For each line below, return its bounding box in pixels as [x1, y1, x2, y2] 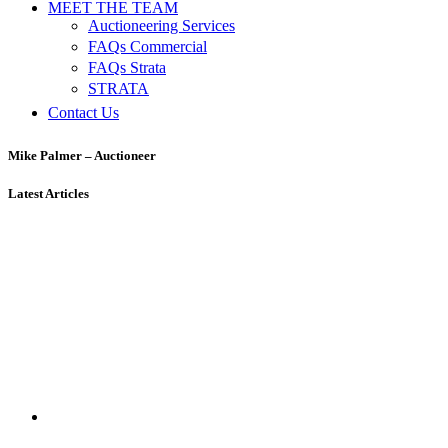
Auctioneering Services [88, 17, 235, 35]
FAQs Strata [88, 59, 166, 77]
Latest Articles [8, 185, 89, 201]
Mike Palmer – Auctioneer [8, 147, 156, 163]
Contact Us [48, 104, 119, 122]
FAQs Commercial [88, 38, 207, 56]
